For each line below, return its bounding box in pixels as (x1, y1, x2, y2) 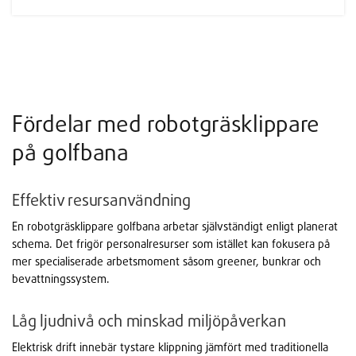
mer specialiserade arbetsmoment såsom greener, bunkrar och (12, 254, 321, 269)
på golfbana (12, 138, 129, 167)
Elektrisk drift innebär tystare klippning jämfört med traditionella (12, 340, 328, 354)
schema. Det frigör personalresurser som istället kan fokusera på (12, 237, 330, 251)
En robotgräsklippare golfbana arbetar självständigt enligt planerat (12, 219, 338, 234)
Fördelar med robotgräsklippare (12, 110, 320, 138)
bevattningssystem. (12, 272, 110, 286)
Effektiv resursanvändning (12, 190, 191, 211)
